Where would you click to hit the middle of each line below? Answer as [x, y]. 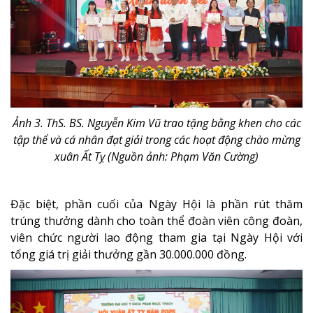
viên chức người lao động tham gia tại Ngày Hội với [156, 238]
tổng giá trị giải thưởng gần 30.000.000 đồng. [129, 255]
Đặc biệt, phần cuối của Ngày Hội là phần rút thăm [156, 204]
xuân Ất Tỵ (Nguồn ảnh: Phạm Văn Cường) [156, 157]
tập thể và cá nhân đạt [69, 140]
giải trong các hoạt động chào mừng [212, 140]
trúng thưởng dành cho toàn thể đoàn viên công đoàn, [156, 221]
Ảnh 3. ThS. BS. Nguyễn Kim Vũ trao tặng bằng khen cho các [156, 123]
